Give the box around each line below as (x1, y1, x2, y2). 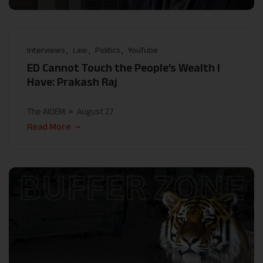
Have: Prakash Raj (27, 75, 117, 88)
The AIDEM (27, 106, 65, 116)
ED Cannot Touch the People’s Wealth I (27, 61, 220, 74)
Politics (95, 45, 120, 55)
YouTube (128, 45, 158, 55)
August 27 (77, 106, 114, 116)
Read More (27, 122, 71, 131)
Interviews (27, 45, 65, 55)
